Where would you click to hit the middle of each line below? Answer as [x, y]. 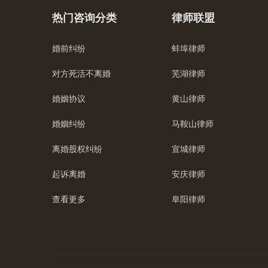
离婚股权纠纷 [77, 149]
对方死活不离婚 [81, 74]
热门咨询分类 [84, 18]
